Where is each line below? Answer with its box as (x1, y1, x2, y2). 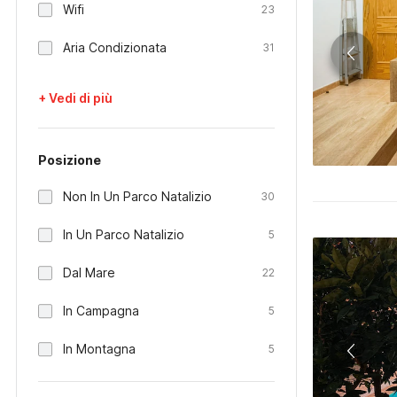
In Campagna (63, 303, 139, 318)
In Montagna (63, 341, 136, 356)
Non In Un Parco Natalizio (63, 189, 212, 204)
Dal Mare (63, 265, 115, 280)
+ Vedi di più (38, 90, 113, 105)
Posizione (38, 152, 101, 167)
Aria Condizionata (63, 40, 167, 55)
